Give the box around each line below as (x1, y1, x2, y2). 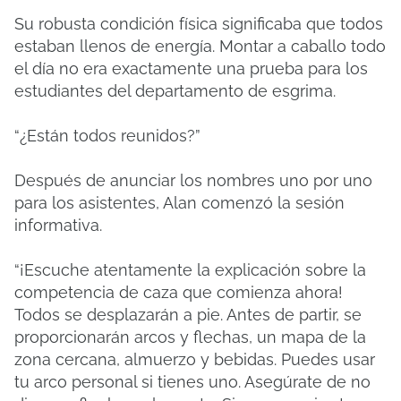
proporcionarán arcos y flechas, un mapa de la (14, 328, 366, 346)
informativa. (14, 216, 102, 235)
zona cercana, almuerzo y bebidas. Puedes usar (14, 350, 375, 369)
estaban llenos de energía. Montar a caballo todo (14, 37, 386, 55)
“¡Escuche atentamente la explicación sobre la (14, 260, 366, 279)
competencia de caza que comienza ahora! (14, 283, 343, 302)
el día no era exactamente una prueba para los (14, 59, 368, 78)
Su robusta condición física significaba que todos (14, 14, 383, 33)
